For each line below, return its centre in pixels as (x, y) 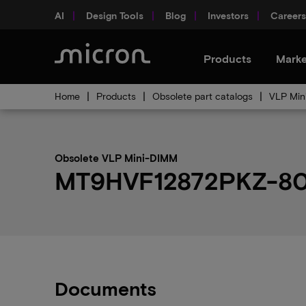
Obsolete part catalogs (203, 96)
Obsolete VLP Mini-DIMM (116, 158)
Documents (106, 288)
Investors (228, 15)
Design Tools (115, 15)
